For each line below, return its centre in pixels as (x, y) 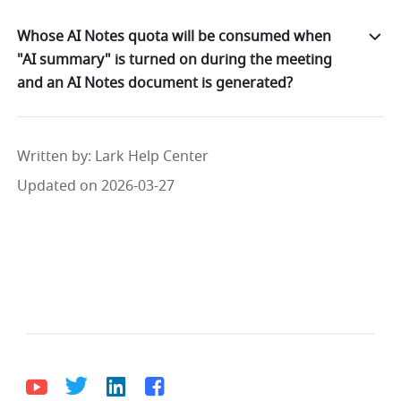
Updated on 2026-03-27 (96, 186)
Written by (53, 156)
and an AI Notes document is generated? (155, 83)
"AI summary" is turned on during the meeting (175, 60)
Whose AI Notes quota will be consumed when (175, 36)
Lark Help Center (152, 156)
